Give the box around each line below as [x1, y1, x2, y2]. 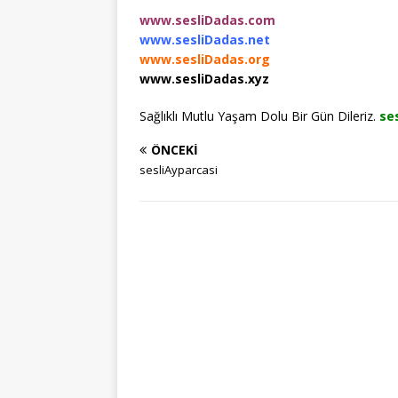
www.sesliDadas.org [139, 50, 270, 68]
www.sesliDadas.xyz [139, 69, 269, 87]
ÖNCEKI [151, 140, 198, 158]
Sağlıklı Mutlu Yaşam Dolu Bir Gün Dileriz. [139, 107, 379, 124]
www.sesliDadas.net [139, 30, 270, 48]
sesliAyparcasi [139, 161, 218, 178]
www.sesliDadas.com [139, 11, 275, 28]
